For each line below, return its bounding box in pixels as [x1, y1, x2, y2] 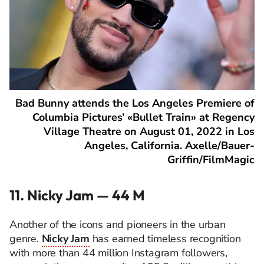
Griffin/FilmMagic [167, 153, 255, 167]
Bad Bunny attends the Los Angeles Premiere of [15, 96, 255, 111]
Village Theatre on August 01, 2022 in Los [44, 124, 255, 139]
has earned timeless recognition [89, 232, 241, 246]
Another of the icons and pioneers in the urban [9, 217, 226, 232]
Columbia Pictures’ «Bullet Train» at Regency [32, 110, 255, 125]
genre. [9, 232, 42, 246]
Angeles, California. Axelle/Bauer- [84, 138, 255, 153]
